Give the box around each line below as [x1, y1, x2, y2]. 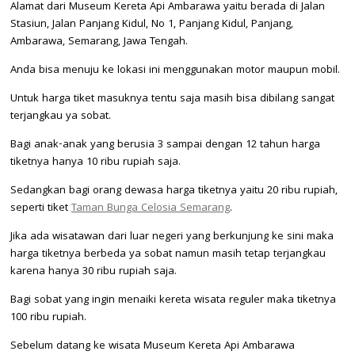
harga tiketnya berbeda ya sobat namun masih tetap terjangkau [10, 245, 326, 263]
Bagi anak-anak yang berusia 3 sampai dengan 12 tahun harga [10, 136, 320, 154]
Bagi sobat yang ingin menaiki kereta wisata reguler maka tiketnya [10, 291, 336, 309]
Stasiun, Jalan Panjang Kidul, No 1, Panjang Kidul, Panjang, [10, 15, 293, 33]
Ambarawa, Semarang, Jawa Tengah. [10, 32, 188, 51]
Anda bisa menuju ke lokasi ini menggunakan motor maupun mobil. [10, 61, 340, 79]
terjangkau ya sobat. [10, 107, 111, 125]
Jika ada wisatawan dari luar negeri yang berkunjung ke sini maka [10, 227, 334, 246]
